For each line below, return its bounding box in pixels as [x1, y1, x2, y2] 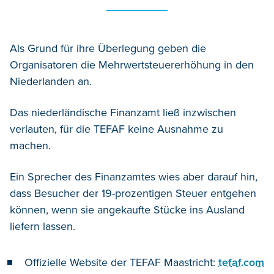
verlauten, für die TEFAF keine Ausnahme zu [10, 122, 223, 136]
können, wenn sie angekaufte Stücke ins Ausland [10, 203, 245, 217]
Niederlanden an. [10, 75, 92, 89]
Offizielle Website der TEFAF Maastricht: [24, 256, 218, 270]
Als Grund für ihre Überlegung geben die [10, 42, 206, 56]
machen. [10, 139, 51, 153]
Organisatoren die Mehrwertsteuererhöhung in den [10, 58, 254, 72]
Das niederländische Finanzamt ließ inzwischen [10, 106, 236, 120]
